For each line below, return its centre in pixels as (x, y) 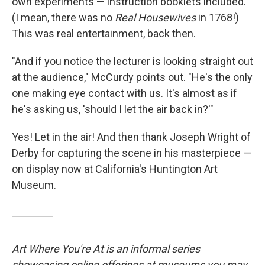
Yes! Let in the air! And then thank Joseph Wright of (131, 137)
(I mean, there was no (63, 18)
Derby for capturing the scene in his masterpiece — (132, 153)
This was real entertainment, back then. (104, 34)
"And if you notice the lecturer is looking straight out (132, 62)
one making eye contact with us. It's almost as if (125, 93)
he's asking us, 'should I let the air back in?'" (113, 109)
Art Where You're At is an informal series (106, 249)
